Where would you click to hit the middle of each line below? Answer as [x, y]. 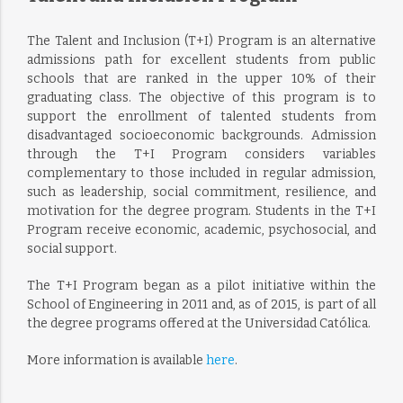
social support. [72, 248]
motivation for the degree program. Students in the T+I [201, 210]
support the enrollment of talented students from [201, 116]
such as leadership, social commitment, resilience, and [201, 192]
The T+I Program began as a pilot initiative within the [201, 285]
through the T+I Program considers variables [201, 154]
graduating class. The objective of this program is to [201, 97]
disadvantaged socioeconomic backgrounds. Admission [201, 135]
